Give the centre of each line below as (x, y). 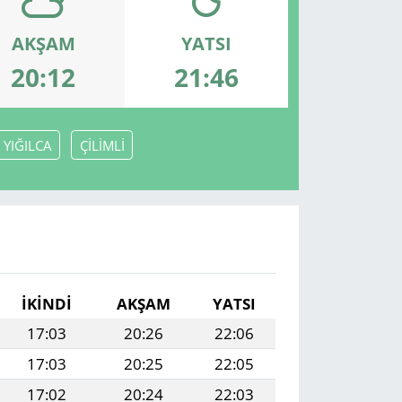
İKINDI (47, 304)
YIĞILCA (27, 145)
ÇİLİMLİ (102, 145)
